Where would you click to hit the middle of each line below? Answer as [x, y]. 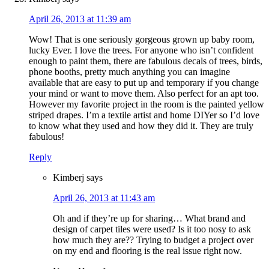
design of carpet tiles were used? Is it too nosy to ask [152, 229]
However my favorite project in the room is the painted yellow [147, 104]
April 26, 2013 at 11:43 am [104, 198]
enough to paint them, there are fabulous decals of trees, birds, [146, 61]
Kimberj [68, 178]
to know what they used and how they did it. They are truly [141, 126]
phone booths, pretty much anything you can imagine [129, 72]
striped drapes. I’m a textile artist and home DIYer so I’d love [144, 115]
